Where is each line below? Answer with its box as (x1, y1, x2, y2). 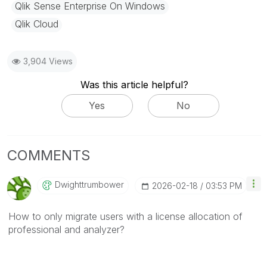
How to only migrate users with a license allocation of (8, 210, 243, 222)
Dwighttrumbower (55, 179, 124, 190)
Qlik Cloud (15, 17, 58, 30)
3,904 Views (23, 55, 73, 66)
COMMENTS (7, 147, 91, 164)
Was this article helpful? (80, 78, 188, 91)
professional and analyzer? (8, 223, 125, 235)
